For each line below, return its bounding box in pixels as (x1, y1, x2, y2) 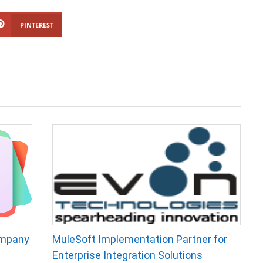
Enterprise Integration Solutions (52, 249, 203, 261)
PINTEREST (20, 21, 53, 29)
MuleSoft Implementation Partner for (52, 233, 227, 245)
